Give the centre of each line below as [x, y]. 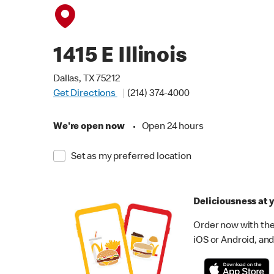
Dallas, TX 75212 [87, 80]
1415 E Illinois [120, 57]
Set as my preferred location [131, 157]
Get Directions [85, 94]
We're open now [89, 127]
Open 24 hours [172, 127]
